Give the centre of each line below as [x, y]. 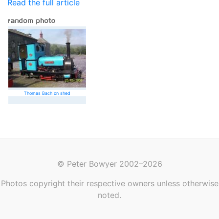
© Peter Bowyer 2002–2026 [109, 164]
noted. [109, 195]
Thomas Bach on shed [47, 93]
